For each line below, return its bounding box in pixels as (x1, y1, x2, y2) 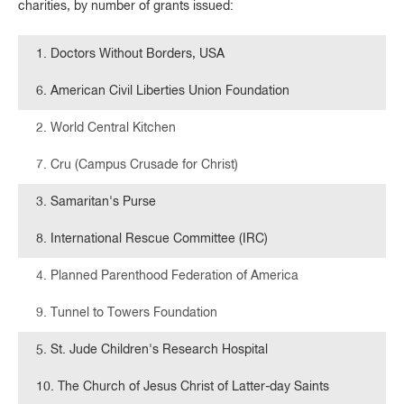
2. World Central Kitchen (36, 122, 176, 134)
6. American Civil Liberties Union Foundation (36, 85, 297, 97)
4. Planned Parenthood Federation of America (36, 270, 298, 282)
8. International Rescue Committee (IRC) (36, 233, 268, 245)
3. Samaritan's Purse (36, 196, 156, 208)
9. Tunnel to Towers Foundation (36, 307, 217, 319)
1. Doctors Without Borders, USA (36, 48, 225, 60)
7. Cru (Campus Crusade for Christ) (36, 159, 242, 171)
